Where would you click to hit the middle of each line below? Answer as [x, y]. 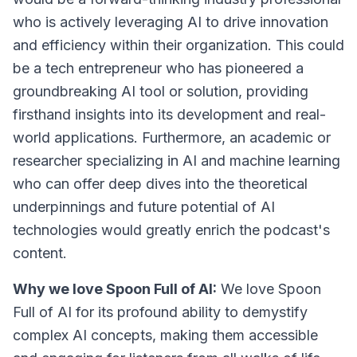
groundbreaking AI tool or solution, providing [161, 91]
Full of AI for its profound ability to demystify [160, 312]
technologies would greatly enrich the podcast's [171, 230]
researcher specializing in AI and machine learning [177, 161]
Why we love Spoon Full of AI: [115, 289]
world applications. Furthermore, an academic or [172, 137]
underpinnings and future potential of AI [144, 207]
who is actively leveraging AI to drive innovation [171, 22]
